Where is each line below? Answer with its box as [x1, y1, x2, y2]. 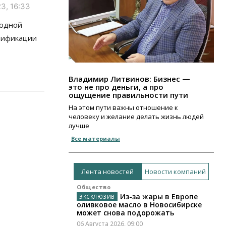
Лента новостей [81, 166, 134, 176]
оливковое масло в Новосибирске [77, 200, 202, 210]
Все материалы [71, 135, 120, 143]
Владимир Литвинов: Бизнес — [69, 74, 190, 84]
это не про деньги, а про [69, 82, 163, 92]
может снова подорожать [77, 208, 174, 218]
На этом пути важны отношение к [69, 103, 178, 112]
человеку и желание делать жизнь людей [69, 112, 204, 122]
